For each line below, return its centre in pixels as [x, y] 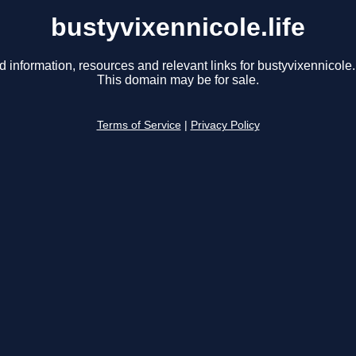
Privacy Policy [225, 126]
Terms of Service [139, 126]
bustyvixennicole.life [178, 27]
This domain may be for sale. [178, 80]
